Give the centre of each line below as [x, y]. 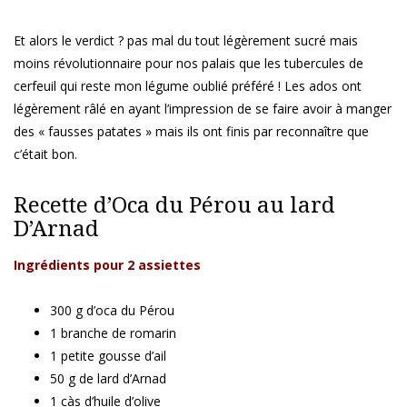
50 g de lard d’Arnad [108, 379]
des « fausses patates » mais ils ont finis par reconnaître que [191, 132]
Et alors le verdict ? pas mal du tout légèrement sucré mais [186, 41]
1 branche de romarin [113, 333]
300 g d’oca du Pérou [112, 311]
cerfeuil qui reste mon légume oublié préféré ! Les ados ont [188, 86]
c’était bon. [45, 154]
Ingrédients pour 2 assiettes [107, 265]
